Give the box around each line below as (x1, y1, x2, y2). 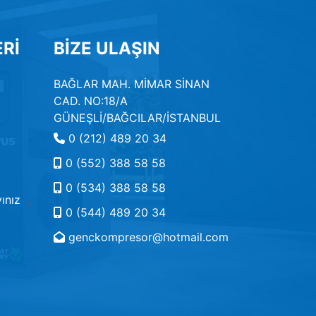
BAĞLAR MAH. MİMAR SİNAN (54, 77, 209, 91)
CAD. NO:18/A (54, 94, 131, 108)
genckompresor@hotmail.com (68, 230, 229, 244)
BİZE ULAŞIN (54, 38, 160, 59)
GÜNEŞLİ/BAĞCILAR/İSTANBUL (54, 111, 221, 125)
